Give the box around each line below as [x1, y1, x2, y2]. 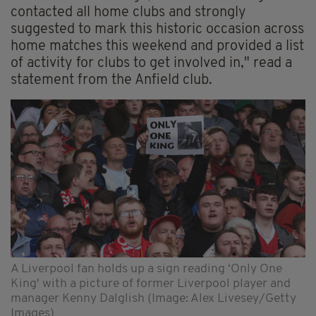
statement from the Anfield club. [11, 73, 212, 88]
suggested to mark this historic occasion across [11, 23, 304, 37]
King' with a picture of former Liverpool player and [11, 277, 291, 290]
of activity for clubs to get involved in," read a [11, 56, 292, 71]
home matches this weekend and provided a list [11, 39, 304, 54]
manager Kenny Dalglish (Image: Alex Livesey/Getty [11, 292, 296, 305]
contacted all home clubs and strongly [11, 6, 246, 20]
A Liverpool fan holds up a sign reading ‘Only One [11, 262, 282, 275]
